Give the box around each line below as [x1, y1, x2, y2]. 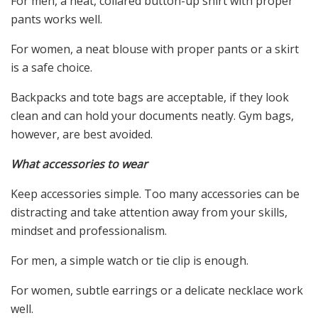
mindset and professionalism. [11, 223, 167, 239]
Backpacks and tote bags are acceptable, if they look [11, 89, 289, 106]
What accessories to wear [11, 156, 148, 172]
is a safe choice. [11, 60, 92, 76]
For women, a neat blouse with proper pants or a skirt [11, 41, 299, 57]
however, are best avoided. [11, 126, 153, 143]
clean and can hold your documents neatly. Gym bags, [11, 108, 294, 124]
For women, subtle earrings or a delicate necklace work [11, 283, 303, 299]
